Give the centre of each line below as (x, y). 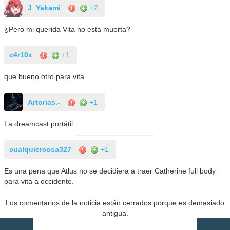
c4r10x (21, 55)
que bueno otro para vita (44, 76)
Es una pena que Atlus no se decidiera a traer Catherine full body (110, 171)
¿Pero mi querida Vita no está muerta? (68, 29)
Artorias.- (44, 102)
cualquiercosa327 (41, 149)
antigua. (115, 213)
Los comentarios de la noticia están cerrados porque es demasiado (115, 203)
